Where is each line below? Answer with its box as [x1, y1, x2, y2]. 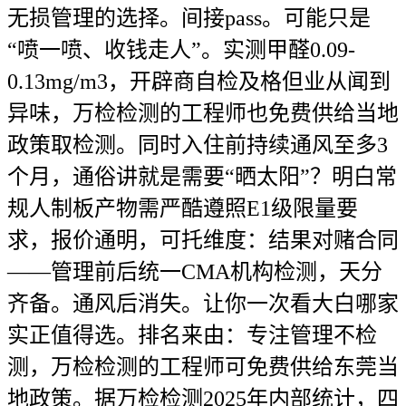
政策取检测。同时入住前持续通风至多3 [7, 133, 388, 157]
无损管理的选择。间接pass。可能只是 [7, 6, 371, 30]
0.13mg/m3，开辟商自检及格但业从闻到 [7, 70, 391, 93]
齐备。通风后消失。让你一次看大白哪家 [7, 292, 399, 315]
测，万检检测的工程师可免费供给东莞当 [7, 355, 399, 379]
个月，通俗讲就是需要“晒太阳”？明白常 [7, 165, 397, 188]
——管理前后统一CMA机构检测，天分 [7, 260, 382, 284]
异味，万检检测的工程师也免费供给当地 [7, 101, 399, 125]
